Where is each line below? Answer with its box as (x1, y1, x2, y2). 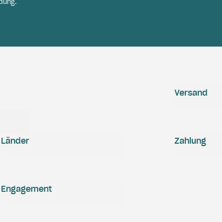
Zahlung (174, 136, 206, 146)
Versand (174, 88, 208, 98)
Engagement (1, 184, 52, 194)
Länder (1, 136, 29, 146)
